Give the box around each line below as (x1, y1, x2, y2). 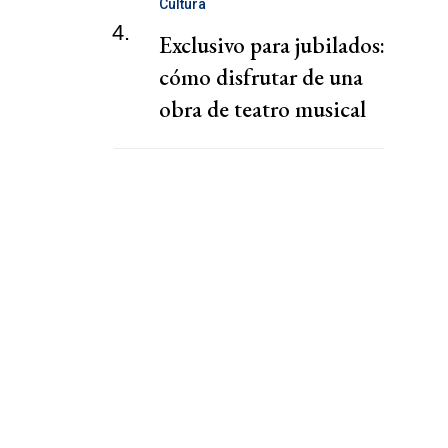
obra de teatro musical (159, 93, 366, 124)
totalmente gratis (159, 125, 319, 156)
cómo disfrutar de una (159, 61, 363, 92)
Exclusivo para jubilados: (159, 29, 385, 60)
